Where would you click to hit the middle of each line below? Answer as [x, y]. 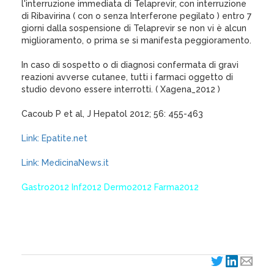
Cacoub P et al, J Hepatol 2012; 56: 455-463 [112, 114]
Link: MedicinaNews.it [65, 163]
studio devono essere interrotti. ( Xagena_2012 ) [121, 89]
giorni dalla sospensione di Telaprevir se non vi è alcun [134, 28]
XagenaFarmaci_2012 [65, 212]
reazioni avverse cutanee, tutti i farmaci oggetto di [127, 77]
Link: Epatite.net [54, 138]
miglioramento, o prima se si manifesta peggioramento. [136, 40]
